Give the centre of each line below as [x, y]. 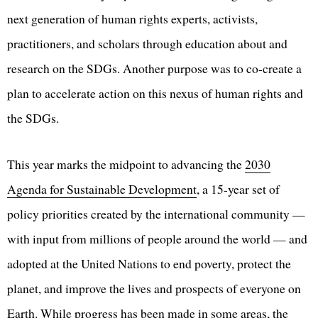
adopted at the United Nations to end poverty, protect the [149, 264]
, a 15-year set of [238, 189]
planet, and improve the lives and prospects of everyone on [154, 289]
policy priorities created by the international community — [156, 214]
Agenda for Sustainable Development [102, 189]
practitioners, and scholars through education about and [147, 44]
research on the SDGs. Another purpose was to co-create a [154, 68]
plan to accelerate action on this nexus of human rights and [155, 93]
